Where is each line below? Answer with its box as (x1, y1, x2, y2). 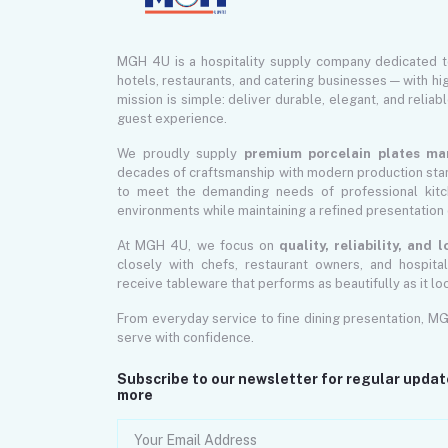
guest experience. (117, 111, 227, 127)
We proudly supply (117, 146, 244, 162)
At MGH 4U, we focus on (117, 238, 279, 254)
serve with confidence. (117, 330, 254, 346)
